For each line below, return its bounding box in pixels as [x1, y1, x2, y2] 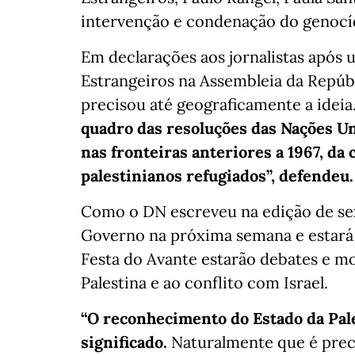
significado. [81, 332, 167, 353]
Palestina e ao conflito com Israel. [81, 273, 328, 293]
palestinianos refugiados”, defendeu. [81, 166, 353, 186]
